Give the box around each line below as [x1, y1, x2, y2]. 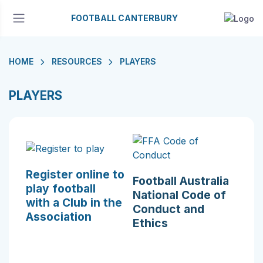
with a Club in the [26, 195, 122, 210]
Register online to [26, 167, 124, 181]
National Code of [133, 188, 226, 202]
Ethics [133, 216, 168, 230]
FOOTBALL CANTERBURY [70, 13, 178, 23]
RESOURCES [51, 56, 102, 66]
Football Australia [133, 174, 229, 188]
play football [26, 181, 96, 195]
